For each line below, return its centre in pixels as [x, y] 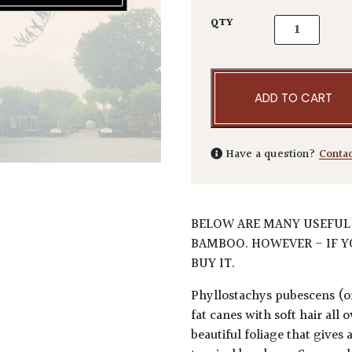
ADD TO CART [293, 98]
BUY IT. [213, 264]
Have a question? [271, 155]
